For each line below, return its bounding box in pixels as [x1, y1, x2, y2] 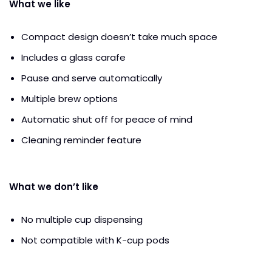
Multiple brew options [21, 92, 120, 105]
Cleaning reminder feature [21, 133, 144, 146]
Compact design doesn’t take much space [21, 30, 217, 43]
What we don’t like [9, 180, 98, 193]
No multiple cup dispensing [21, 212, 145, 226]
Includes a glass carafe [21, 50, 126, 64]
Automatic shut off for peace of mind [21, 112, 195, 126]
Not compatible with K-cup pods [21, 233, 172, 246]
